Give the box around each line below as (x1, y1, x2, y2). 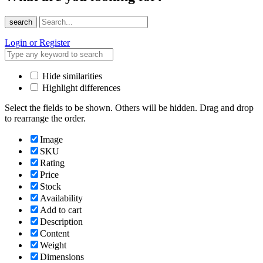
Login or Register (5, 38, 70, 48)
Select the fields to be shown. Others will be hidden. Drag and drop (5, 103, 254, 113)
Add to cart (40, 205, 82, 215)
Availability (40, 193, 83, 204)
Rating (40, 158, 65, 168)
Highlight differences (40, 83, 120, 93)
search (9, 18, 32, 27)
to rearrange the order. (5, 113, 86, 124)
